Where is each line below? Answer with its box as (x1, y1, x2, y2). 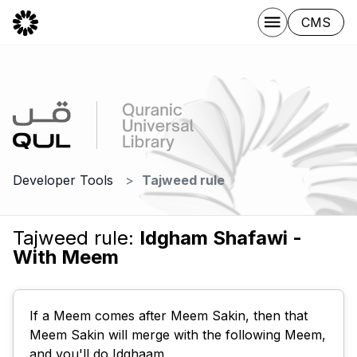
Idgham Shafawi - (139, 226, 302, 249)
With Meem (13, 245, 119, 269)
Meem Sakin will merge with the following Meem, (29, 327, 326, 343)
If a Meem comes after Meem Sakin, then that (29, 308, 308, 324)
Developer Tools (13, 172, 113, 188)
